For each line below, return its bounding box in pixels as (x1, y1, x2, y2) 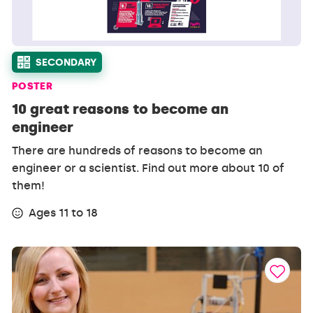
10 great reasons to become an (12, 101, 229, 118)
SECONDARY (36, 57, 97, 69)
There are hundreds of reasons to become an (12, 144, 263, 158)
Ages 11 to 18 (29, 206, 99, 220)
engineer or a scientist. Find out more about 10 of (12, 161, 285, 175)
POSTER (12, 80, 52, 93)
